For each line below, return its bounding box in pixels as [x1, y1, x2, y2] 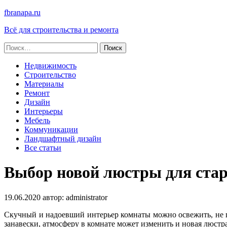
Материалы [24, 80, 64, 88]
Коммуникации [24, 125, 78, 134]
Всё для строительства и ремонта [4, 25, 119, 34]
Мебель [24, 116, 50, 125]
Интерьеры [24, 107, 63, 116]
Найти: [4, 42, 28, 51]
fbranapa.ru [4, 8, 41, 17]
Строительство [24, 70, 76, 79]
